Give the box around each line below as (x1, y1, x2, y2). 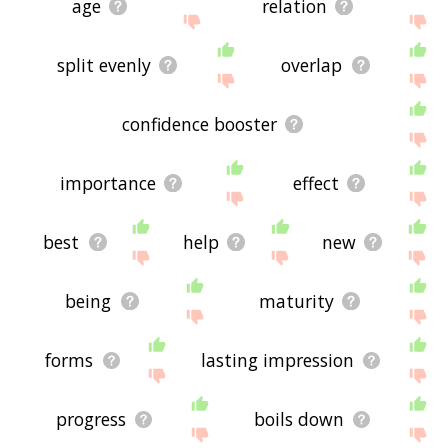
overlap (281, 53, 343, 78)
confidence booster (122, 112, 278, 137)
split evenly (56, 53, 151, 78)
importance (60, 171, 157, 196)
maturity (258, 289, 334, 314)
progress (55, 407, 126, 432)
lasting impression (200, 348, 354, 373)
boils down (253, 407, 344, 432)
